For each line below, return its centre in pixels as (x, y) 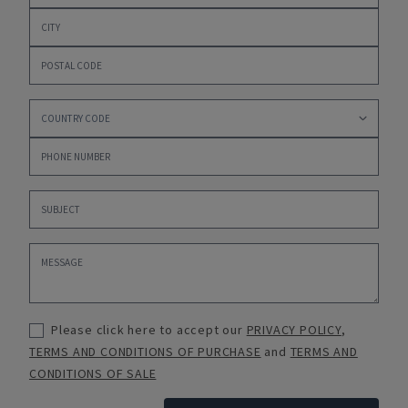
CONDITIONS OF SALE (93, 373)
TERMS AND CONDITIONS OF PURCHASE (145, 352)
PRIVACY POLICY (294, 330)
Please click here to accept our (147, 330)
